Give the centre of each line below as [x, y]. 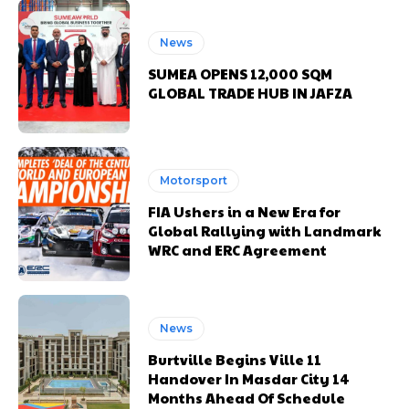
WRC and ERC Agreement [238, 250]
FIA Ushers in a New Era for [245, 212]
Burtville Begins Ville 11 [235, 360]
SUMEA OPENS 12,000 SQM [241, 73]
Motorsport [194, 181]
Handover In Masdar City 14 [249, 379]
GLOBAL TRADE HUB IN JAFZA [251, 92]
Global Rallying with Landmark [265, 231]
